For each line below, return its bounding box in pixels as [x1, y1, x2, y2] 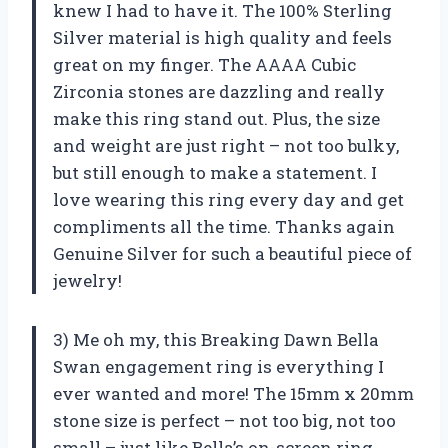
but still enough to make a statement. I [53, 161, 377, 185]
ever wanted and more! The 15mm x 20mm [53, 382, 414, 406]
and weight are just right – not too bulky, [53, 134, 399, 158]
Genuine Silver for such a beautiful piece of [53, 242, 412, 266]
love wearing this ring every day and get [53, 188, 404, 212]
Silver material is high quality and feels [53, 26, 392, 50]
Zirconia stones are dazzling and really [53, 80, 385, 104]
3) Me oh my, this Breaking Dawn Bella [53, 328, 379, 352]
